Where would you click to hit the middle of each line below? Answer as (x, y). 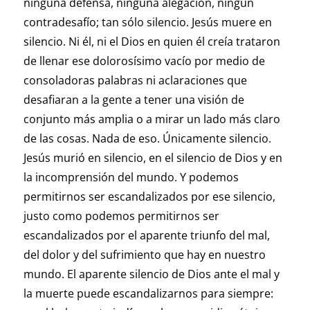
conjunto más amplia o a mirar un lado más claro (152, 119)
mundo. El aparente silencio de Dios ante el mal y (151, 274)
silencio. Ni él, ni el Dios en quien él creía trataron (152, 42)
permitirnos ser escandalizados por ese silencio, (149, 197)
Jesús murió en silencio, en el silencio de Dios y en (153, 158)
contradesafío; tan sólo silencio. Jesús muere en (147, 22)
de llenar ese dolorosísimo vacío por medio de (144, 61)
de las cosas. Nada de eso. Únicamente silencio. (147, 139)
